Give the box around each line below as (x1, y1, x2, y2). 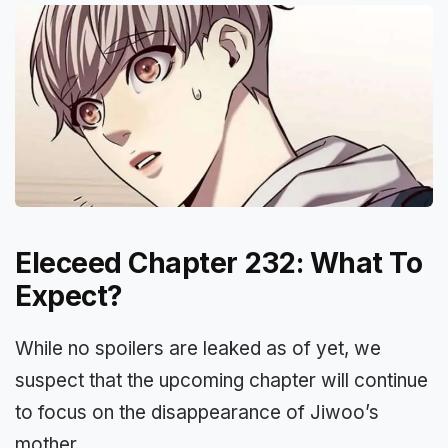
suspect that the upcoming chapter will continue (15, 368, 428, 392)
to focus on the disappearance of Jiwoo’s (15, 400, 379, 424)
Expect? (15, 278, 123, 313)
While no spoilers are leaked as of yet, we (15, 336, 381, 360)
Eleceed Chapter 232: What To (15, 245, 422, 280)
